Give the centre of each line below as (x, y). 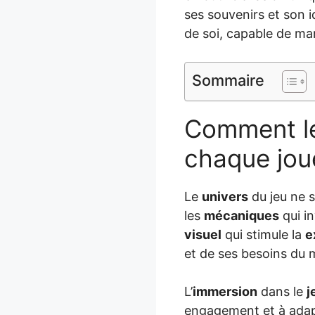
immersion (225, 291)
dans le (282, 291)
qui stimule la (263, 234)
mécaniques (242, 215)
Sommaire (228, 80)
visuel (203, 234)
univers (225, 196)
